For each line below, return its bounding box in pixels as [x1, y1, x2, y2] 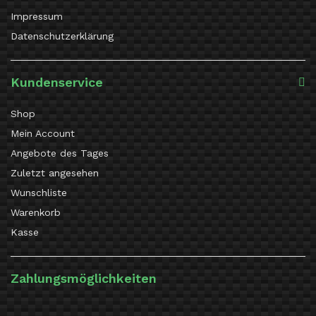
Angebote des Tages [11, 147, 109, 159]
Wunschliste [11, 187, 67, 198]
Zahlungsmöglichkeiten [11, 271, 157, 286]
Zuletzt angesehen [11, 167, 99, 178]
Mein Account [11, 128, 75, 139]
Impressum [11, 11, 63, 22]
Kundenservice [11, 75, 103, 90]
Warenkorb [11, 207, 61, 218]
